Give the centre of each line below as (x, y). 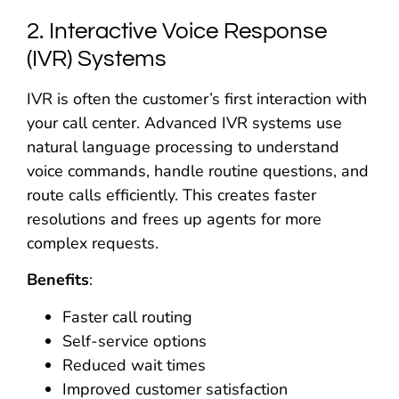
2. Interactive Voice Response (177, 31)
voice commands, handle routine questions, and (198, 171)
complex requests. (93, 243)
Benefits (58, 280)
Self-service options (134, 341)
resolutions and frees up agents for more (174, 219)
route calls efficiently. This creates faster (171, 195)
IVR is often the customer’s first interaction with (197, 98)
